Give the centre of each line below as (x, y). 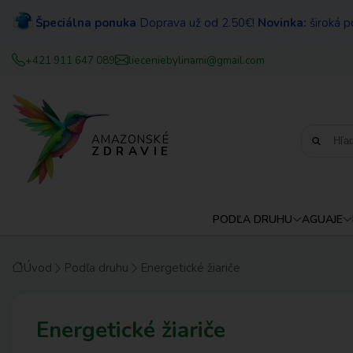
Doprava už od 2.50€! (197, 22)
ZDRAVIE (132, 152)
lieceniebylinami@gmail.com (197, 61)
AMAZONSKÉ (130, 140)
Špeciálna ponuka (86, 22)
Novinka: (282, 22)
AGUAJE (322, 219)
